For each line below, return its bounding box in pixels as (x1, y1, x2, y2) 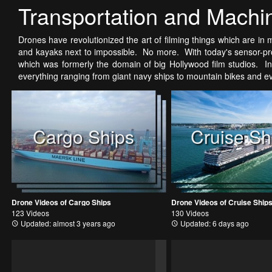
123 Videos (12, 208, 49, 219)
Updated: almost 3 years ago (19, 218, 115, 229)
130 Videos (171, 208, 209, 219)
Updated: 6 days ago (178, 218, 249, 229)
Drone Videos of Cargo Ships (12, 197, 111, 208)
